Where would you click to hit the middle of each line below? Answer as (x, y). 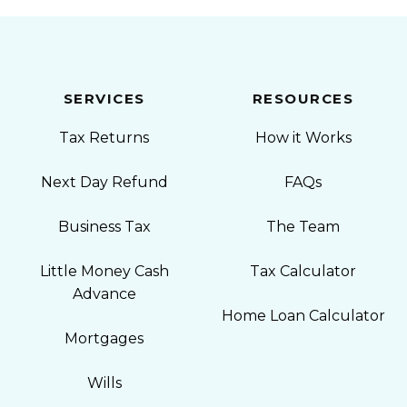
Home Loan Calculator (303, 316)
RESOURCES (303, 99)
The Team (303, 227)
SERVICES (104, 99)
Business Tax (104, 227)
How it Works (303, 138)
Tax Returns (104, 138)
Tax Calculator (303, 271)
